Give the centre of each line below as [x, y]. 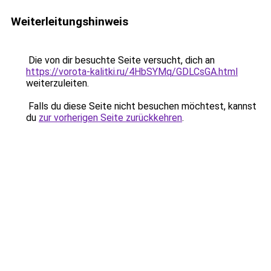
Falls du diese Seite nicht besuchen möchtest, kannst [141, 106]
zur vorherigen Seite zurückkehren [110, 118]
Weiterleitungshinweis [70, 21]
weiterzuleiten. [57, 83]
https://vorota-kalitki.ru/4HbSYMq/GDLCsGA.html [132, 72]
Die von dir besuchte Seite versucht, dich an [120, 60]
